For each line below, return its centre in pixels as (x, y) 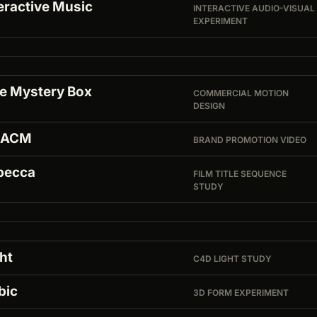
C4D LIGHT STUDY (233, 259)
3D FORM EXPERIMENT (241, 293)
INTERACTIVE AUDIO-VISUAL (254, 8)
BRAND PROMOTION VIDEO (250, 140)
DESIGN (209, 106)
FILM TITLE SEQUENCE (240, 174)
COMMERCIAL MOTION (241, 93)
